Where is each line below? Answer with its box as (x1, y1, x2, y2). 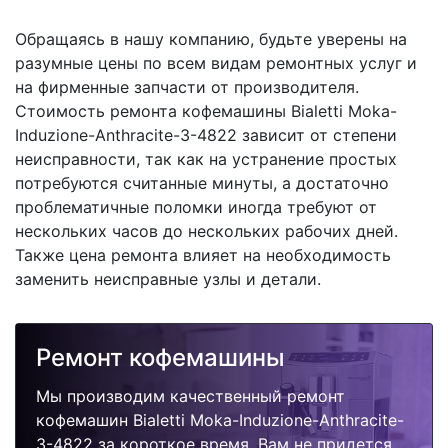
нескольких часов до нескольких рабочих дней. (15, 221, 398, 241)
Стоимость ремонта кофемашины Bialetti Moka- (15, 101, 397, 121)
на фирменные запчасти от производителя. (15, 77, 359, 97)
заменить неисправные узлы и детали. (15, 269, 321, 289)
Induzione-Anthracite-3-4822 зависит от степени (15, 125, 397, 145)
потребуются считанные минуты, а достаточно (15, 173, 389, 193)
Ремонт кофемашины (36, 343, 285, 372)
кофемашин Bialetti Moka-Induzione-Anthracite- (36, 410, 404, 430)
